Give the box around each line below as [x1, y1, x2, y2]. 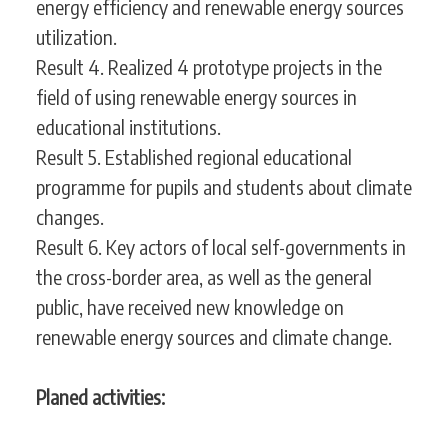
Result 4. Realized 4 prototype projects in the [36, 54, 382, 80]
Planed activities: [36, 384, 165, 410]
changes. [36, 204, 116, 230]
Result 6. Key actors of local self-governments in [36, 234, 406, 260]
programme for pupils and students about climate [36, 174, 412, 200]
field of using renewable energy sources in [36, 84, 357, 110]
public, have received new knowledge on [36, 294, 344, 320]
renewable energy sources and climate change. [36, 324, 392, 350]
